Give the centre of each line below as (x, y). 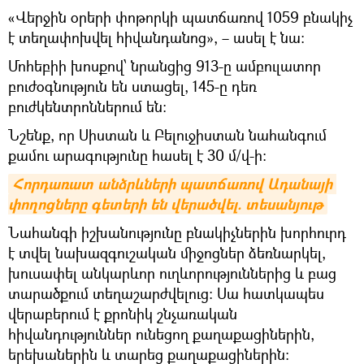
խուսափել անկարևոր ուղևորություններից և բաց (172, 273)
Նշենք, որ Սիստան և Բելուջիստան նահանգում (167, 135)
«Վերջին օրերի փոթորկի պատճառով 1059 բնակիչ (180, 17)
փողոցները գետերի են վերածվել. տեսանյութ (166, 204)
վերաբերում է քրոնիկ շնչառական (123, 314)
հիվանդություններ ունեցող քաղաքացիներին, (161, 334)
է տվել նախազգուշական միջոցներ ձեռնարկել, (167, 253)
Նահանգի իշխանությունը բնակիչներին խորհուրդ (177, 232)
